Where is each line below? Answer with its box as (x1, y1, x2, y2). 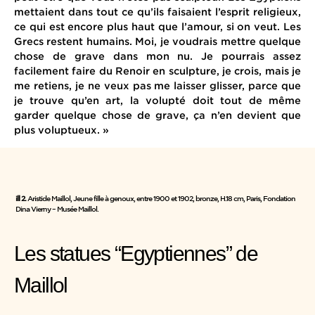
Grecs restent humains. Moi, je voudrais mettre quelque (14, 35, 301, 48)
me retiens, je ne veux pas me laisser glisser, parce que (14, 79, 301, 92)
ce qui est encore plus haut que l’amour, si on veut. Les (14, 20, 301, 33)
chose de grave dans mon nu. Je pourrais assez (14, 50, 301, 63)
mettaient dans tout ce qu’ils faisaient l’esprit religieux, (14, 6, 301, 18)
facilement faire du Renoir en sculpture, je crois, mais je (14, 65, 301, 77)
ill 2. (15, 193, 27, 202)
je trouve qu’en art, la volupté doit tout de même (14, 94, 301, 107)
